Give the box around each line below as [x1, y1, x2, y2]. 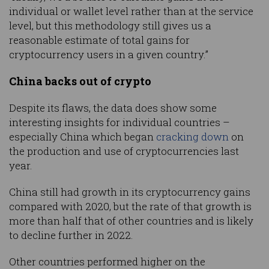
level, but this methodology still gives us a [9, 19, 211, 33]
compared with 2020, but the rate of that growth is [9, 199, 252, 214]
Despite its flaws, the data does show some [9, 101, 217, 115]
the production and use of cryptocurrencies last [9, 144, 239, 159]
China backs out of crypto [9, 74, 151, 89]
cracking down [156, 130, 229, 144]
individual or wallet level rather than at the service [9, 4, 253, 19]
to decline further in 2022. [9, 228, 133, 243]
